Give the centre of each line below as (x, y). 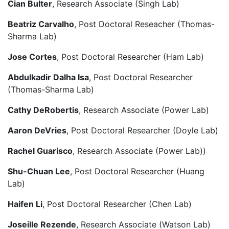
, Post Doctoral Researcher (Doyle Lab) (142, 131)
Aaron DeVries (37, 131)
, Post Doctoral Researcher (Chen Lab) (117, 204)
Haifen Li (25, 204)
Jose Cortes (32, 57)
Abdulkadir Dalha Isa (48, 77)
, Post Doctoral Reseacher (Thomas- (144, 24)
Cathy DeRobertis (43, 110)
